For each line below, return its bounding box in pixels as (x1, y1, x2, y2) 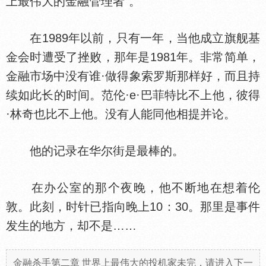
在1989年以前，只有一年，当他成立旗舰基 (6, 31, 260, 45)
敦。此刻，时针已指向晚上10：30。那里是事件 (6, 200, 260, 213)
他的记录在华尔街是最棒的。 (6, 144, 184, 157)
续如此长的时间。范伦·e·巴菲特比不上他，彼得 (6, 88, 260, 102)
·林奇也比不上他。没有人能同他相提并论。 (6, 107, 236, 121)
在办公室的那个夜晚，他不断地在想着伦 (6, 181, 260, 194)
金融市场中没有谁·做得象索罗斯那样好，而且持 (6, 69, 260, 83)
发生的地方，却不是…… (6, 219, 137, 232)
